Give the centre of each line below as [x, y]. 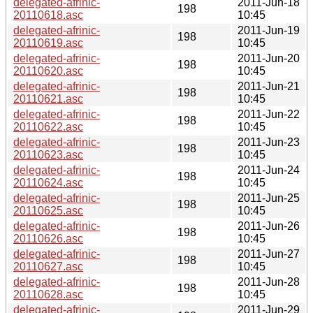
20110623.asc [48, 154]
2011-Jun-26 [269, 226]
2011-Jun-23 [269, 142]
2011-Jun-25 [269, 198]
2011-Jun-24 [269, 170]
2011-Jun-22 [269, 114]
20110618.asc [48, 15]
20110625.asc [48, 210]
